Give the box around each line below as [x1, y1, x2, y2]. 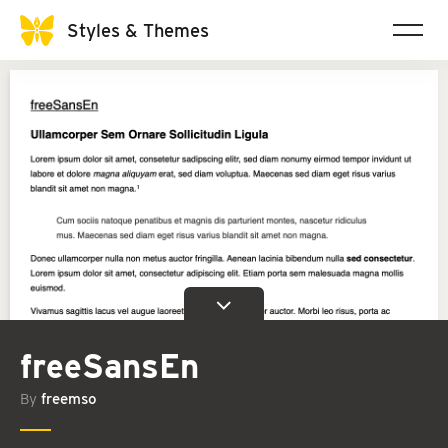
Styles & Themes [67, 18, 209, 41]
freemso [41, 390, 97, 409]
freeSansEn [20, 346, 199, 387]
